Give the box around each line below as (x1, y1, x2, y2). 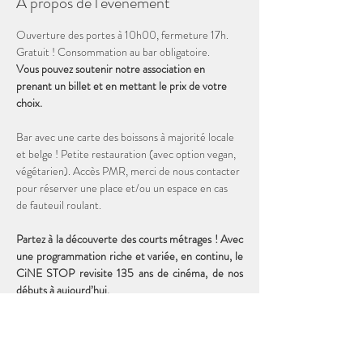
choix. (16, 95, 45, 112)
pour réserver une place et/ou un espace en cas (16, 180, 230, 197)
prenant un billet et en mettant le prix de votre (16, 78, 229, 95)
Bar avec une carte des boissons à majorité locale (16, 129, 237, 146)
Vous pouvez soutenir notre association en (16, 61, 207, 78)
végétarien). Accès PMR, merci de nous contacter (16, 163, 242, 180)
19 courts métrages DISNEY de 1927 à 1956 (30, 333, 229, 350)
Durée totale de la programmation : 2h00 (36, 316, 224, 333)
